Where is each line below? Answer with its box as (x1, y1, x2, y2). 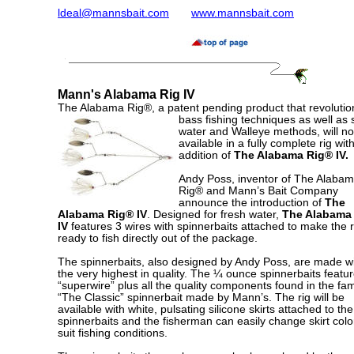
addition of (179, 149, 234, 161)
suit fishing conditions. (58, 327, 168, 339)
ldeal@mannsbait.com (58, 7, 169, 19)
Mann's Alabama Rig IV (58, 88, 195, 101)
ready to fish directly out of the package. (58, 232, 258, 244)
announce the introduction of (179, 197, 325, 209)
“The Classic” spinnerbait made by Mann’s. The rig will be (58, 292, 345, 303)
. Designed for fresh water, (147, 209, 282, 220)
